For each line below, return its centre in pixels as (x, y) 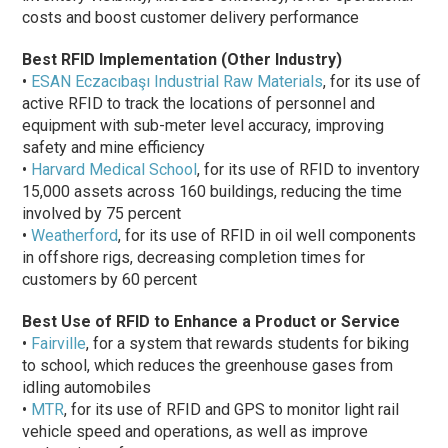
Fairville (59, 343)
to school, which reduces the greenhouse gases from (208, 365)
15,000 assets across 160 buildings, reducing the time (212, 191)
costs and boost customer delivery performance (191, 17)
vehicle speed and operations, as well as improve (195, 431)
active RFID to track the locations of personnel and (199, 103)
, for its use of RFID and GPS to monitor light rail (232, 409)
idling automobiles (87, 387)
